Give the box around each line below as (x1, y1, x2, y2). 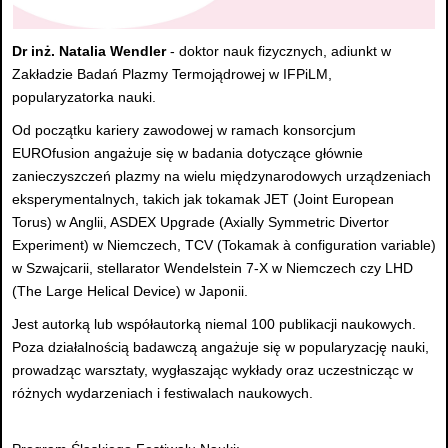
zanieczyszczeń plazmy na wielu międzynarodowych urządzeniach (12, 168, 431, 185)
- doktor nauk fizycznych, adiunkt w (166, 43, 391, 60)
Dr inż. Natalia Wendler (12, 43, 166, 60)
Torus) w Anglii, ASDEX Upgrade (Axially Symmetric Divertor (12, 214, 389, 231)
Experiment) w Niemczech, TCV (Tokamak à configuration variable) (12, 237, 436, 254)
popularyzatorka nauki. (12, 89, 156, 106)
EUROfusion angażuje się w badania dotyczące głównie (12, 145, 363, 162)
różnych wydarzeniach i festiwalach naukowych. (12, 385, 313, 402)
